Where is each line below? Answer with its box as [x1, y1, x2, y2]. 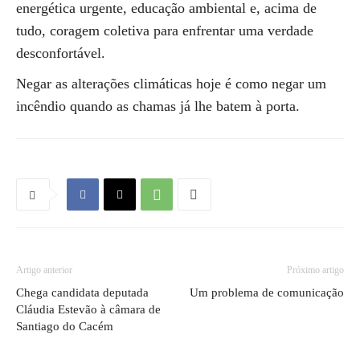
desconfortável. [16, 45, 105, 61]
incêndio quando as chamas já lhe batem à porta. [16, 98, 300, 114]
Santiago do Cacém [16, 320, 113, 333]
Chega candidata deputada [16, 286, 149, 299]
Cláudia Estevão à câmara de [16, 303, 161, 316]
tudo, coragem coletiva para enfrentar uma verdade [16, 22, 313, 39]
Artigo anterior [16, 264, 72, 276]
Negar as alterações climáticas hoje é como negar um [16, 76, 326, 92]
